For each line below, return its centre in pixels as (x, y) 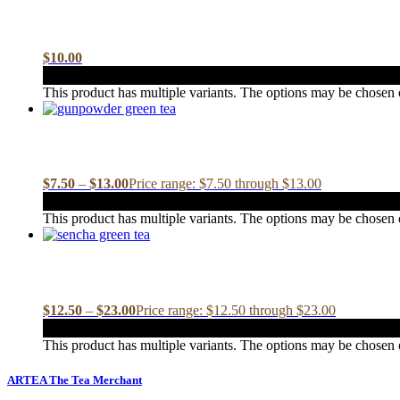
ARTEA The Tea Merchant (75, 380)
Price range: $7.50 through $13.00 (225, 184)
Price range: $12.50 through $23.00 (236, 311)
